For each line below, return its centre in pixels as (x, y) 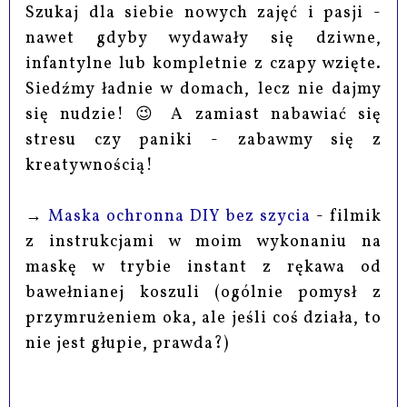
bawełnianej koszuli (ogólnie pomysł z (203, 293)
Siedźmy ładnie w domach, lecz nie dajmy (203, 89)
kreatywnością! (90, 165)
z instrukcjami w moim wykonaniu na (203, 242)
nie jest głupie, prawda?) (128, 343)
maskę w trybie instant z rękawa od (203, 267)
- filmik (346, 216)
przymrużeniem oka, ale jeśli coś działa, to (203, 318)
